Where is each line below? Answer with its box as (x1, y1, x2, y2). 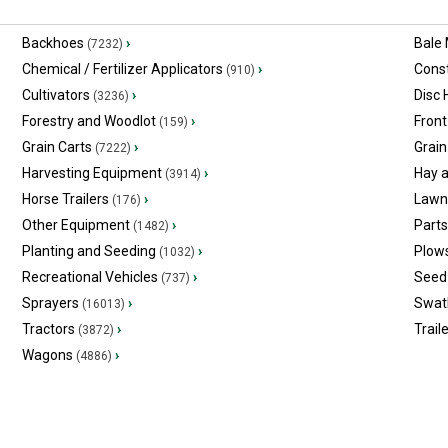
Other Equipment (21, 217, 130, 233)
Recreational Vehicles (21, 269, 158, 285)
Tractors (21, 321, 75, 337)
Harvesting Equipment (21, 165, 162, 181)
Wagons (21, 347, 73, 363)
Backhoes (21, 35, 84, 51)
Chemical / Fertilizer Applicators (21, 61, 223, 77)
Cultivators (21, 87, 90, 103)
